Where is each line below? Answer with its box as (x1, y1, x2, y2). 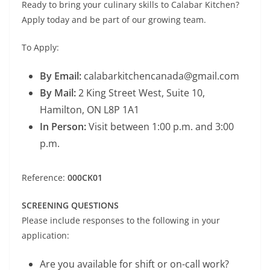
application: (22, 230, 69, 242)
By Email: (40, 69, 81, 83)
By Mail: (40, 86, 76, 100)
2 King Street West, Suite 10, (76, 86, 205, 100)
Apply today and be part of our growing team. (22, 14, 206, 26)
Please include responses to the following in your (22, 215, 220, 227)
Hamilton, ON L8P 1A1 (40, 103, 139, 117)
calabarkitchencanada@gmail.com (81, 69, 239, 83)
